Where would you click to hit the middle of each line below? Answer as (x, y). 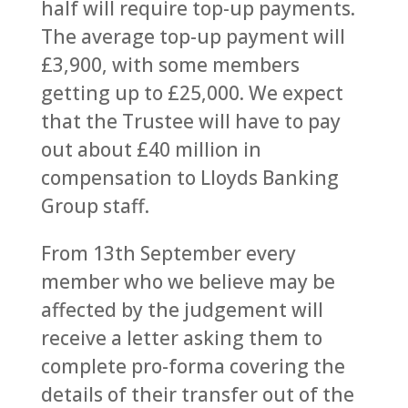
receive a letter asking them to (181, 338)
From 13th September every (168, 253)
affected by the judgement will (182, 310)
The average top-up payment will (193, 36)
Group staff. (95, 206)
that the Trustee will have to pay (190, 121)
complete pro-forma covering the (193, 366)
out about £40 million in (151, 149)
